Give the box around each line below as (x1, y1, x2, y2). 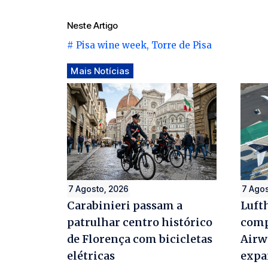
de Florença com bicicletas (67, 232, 212, 246)
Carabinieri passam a (67, 198, 182, 212)
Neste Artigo (67, 19, 118, 31)
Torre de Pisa (151, 39, 212, 51)
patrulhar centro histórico (67, 215, 212, 229)
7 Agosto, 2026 (68, 183, 129, 194)
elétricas (67, 248, 115, 263)
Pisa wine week (76, 39, 147, 51)
